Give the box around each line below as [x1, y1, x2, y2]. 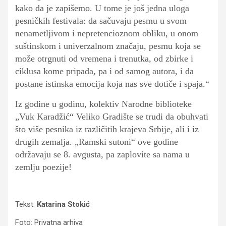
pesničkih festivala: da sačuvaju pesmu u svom [15, 16, 187, 26]
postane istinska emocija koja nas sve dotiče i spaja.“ [15, 79, 209, 89]
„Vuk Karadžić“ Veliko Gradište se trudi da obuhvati [15, 111, 208, 122]
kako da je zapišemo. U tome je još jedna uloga [15, 3, 189, 14]
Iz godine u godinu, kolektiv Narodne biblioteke [15, 99, 192, 109]
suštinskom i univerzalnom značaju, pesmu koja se [15, 41, 201, 51]
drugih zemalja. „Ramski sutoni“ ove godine [15, 137, 178, 147]
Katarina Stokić [37, 200, 90, 209]
